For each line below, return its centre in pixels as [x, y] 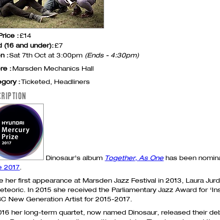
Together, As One [134, 158]
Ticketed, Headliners [56, 82]
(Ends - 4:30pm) [112, 55]
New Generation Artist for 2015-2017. [69, 199]
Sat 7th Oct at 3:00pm [47, 55]
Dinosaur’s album [74, 158]
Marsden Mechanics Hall [53, 68]
